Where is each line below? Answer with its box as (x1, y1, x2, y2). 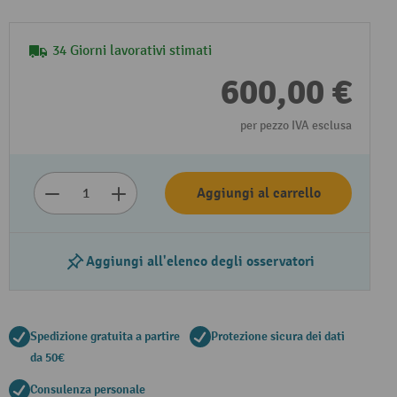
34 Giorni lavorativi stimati (52, 43, 212, 59)
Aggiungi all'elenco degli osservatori (86, 253, 315, 270)
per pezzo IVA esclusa (240, 118, 352, 133)
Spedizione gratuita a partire (30, 329, 180, 344)
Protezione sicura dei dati (211, 329, 345, 344)
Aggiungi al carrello (196, 184, 321, 202)
